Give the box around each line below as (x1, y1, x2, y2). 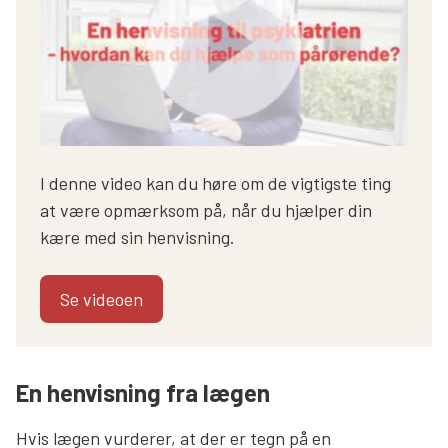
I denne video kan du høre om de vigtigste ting (40, 172, 391, 195)
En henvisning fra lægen (16, 378, 270, 408)
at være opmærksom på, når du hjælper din (40, 199, 372, 222)
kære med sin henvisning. (40, 226, 235, 249)
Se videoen (60, 288, 143, 311)
